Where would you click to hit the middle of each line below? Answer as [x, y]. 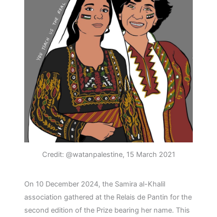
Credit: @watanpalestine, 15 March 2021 [108, 155]
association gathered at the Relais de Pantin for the [108, 197]
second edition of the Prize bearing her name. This [107, 210]
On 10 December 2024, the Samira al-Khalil [95, 184]
